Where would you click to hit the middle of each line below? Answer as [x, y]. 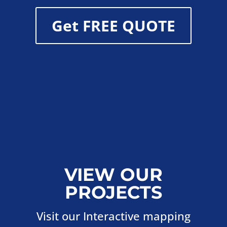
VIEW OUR [113, 174]
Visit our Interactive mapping [113, 216]
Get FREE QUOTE [113, 25]
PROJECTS [113, 192]
